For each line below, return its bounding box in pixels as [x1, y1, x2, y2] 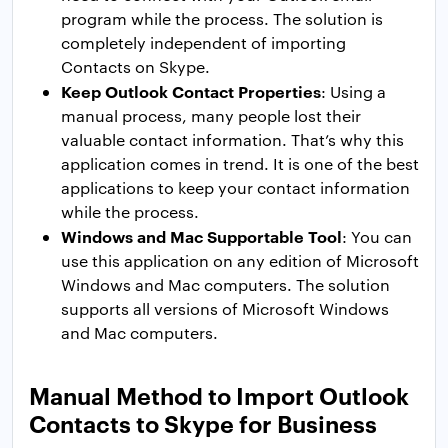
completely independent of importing [61, 32, 346, 54]
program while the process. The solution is [61, 8, 383, 30]
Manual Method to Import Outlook [29, 379, 409, 412]
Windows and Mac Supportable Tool [61, 225, 342, 248]
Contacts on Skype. [61, 56, 210, 78]
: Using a [321, 81, 386, 103]
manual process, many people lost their [61, 105, 361, 127]
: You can [342, 226, 412, 248]
